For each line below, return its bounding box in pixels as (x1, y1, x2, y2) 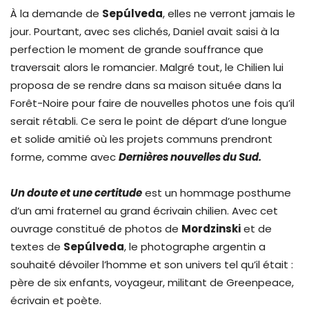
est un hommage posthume (142, 186, 291, 201)
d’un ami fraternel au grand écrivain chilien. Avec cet (10, 203, 278, 219)
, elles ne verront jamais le (163, 6, 295, 21)
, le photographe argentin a (124, 239, 266, 255)
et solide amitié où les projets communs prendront (10, 132, 272, 147)
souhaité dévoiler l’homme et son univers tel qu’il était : (10, 257, 293, 272)
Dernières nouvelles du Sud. (119, 150, 261, 165)
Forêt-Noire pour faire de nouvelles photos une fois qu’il (10, 96, 295, 111)
